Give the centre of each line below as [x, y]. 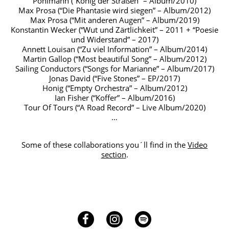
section [113, 154]
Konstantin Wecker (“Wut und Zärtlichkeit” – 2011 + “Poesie [114, 29]
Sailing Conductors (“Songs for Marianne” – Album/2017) [114, 68]
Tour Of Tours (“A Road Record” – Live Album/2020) [114, 107]
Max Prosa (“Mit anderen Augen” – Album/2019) [114, 20]
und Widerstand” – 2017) [114, 39]
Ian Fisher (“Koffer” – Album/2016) [114, 97]
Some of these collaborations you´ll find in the [105, 144]
